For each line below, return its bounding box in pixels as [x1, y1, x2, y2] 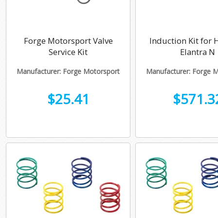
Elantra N [180, 46, 215, 58]
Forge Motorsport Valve [23, 35, 113, 47]
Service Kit [49, 46, 88, 58]
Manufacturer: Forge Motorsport [17, 67, 120, 76]
